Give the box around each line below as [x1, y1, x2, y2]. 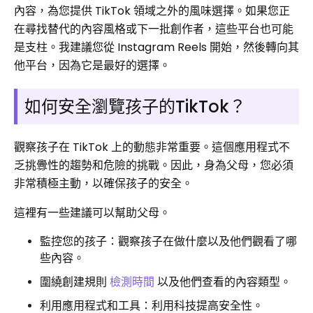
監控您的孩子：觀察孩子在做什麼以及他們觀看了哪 [40, 233, 297, 249]
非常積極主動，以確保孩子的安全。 [14, 175, 193, 191]
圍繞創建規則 [40, 273, 110, 290]
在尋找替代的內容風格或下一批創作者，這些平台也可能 [14, 20, 293, 37]
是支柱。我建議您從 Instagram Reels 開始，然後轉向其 [14, 38, 299, 55]
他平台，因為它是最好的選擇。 [14, 57, 170, 73]
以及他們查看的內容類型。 [154, 273, 291, 290]
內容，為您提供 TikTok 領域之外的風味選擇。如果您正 [14, 2, 290, 19]
